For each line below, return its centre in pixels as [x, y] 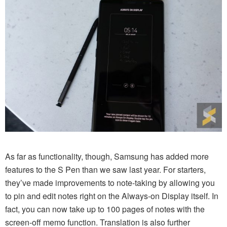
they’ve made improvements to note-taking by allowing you [110, 182]
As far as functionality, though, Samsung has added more [107, 156]
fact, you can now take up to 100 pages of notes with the [105, 209]
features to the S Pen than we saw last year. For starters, [105, 169]
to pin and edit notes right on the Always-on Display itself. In [112, 196]
